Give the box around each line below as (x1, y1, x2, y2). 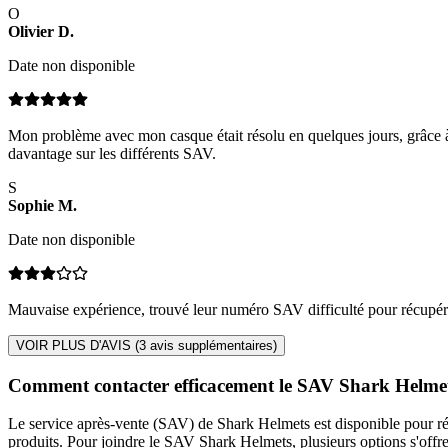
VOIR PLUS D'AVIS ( (16, 338, 139, 354)
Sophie (8, 197, 54, 215)
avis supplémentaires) (146, 338, 277, 354)
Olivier (8, 23, 54, 41)
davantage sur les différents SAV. (8, 145, 216, 163)
